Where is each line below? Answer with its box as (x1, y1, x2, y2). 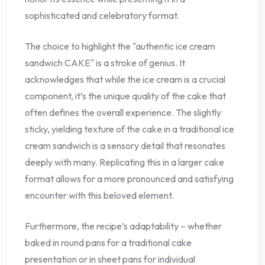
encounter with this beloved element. (25, 189, 174, 201)
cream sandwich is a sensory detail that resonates (25, 139, 225, 151)
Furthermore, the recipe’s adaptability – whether (25, 219, 222, 232)
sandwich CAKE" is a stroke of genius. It (25, 56, 185, 69)
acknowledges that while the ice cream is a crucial (25, 73, 225, 85)
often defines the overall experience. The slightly (25, 106, 221, 118)
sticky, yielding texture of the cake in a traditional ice (25, 122, 234, 135)
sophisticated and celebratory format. (25, 9, 179, 21)
